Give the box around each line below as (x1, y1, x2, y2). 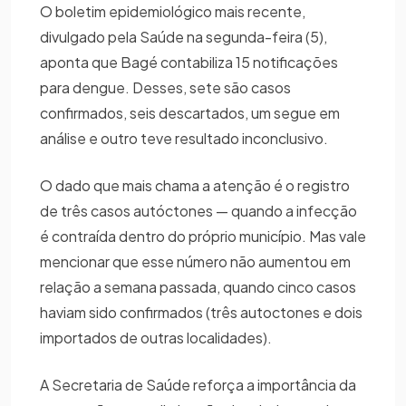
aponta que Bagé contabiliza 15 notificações (40, 53, 338, 72)
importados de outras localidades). (40, 328, 277, 348)
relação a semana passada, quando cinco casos (40, 277, 356, 297)
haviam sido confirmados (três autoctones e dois (40, 303, 362, 323)
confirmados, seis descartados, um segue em (40, 103, 340, 123)
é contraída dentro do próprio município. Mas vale (40, 227, 366, 246)
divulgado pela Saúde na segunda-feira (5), (40, 27, 327, 47)
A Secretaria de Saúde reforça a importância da (40, 375, 356, 395)
